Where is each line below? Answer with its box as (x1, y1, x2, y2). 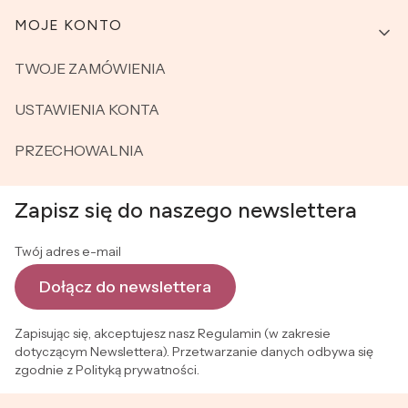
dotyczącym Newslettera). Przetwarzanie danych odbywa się (15, 343, 373, 360)
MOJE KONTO (15, 16, 122, 34)
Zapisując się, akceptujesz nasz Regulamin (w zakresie (15, 325, 331, 342)
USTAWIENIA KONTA (15, 100, 159, 118)
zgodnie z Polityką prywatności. (15, 362, 199, 378)
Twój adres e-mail (15, 243, 121, 260)
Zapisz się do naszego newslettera (15, 197, 357, 223)
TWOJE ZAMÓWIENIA (15, 59, 166, 77)
